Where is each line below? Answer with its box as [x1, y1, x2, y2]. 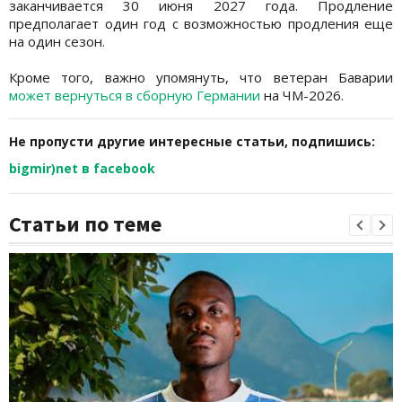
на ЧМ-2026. [260, 85, 344, 104]
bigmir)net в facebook [9, 159, 155, 177]
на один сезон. [9, 31, 105, 50]
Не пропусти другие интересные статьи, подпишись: [9, 132, 375, 150]
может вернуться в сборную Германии [9, 85, 260, 104]
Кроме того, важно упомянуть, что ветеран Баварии [9, 67, 393, 86]
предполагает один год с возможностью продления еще [9, 13, 393, 32]
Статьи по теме [9, 209, 162, 238]
